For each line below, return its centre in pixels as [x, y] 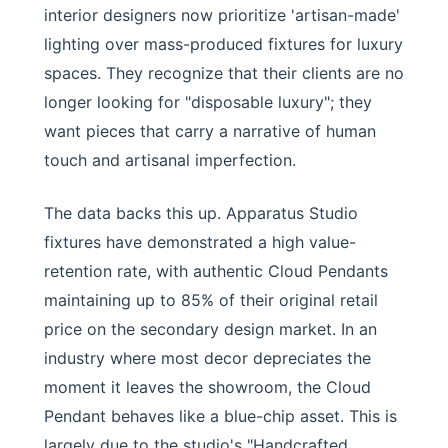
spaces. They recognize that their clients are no [224, 73]
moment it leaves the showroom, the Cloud [207, 387]
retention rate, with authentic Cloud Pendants [216, 271]
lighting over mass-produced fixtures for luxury [223, 44]
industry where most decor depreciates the [207, 358]
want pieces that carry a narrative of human [210, 131]
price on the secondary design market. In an [210, 329]
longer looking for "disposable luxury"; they [208, 102]
